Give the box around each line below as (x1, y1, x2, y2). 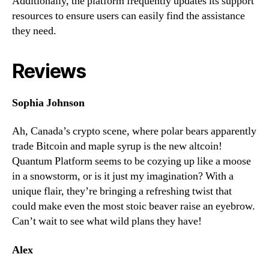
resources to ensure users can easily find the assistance (12, 8, 245, 23)
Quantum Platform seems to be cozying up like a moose (12, 154, 251, 169)
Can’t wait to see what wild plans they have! (12, 214, 202, 229)
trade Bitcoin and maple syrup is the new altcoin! (12, 139, 222, 154)
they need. (12, 23, 56, 38)
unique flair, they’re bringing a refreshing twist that (12, 184, 232, 199)
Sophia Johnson (12, 95, 85, 110)
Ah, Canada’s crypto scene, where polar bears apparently (12, 124, 256, 139)
